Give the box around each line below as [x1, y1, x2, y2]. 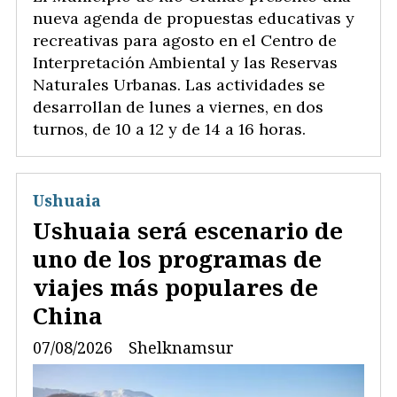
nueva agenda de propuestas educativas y [33, 8, 354, 29]
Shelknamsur [128, 337, 234, 359]
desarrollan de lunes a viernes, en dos [33, 97, 323, 118]
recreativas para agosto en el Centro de [33, 30, 337, 51]
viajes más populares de [33, 271, 318, 304]
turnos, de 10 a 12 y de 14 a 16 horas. [33, 119, 306, 140]
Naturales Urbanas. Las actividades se [33, 74, 325, 96]
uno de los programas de [33, 243, 322, 276]
